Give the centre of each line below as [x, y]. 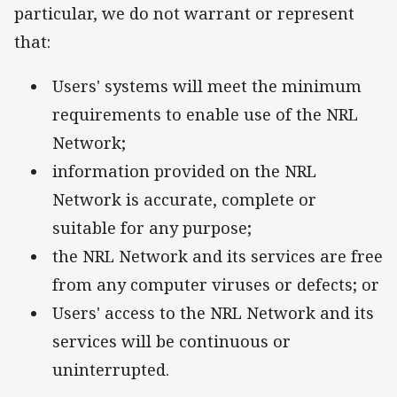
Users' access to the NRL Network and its [213, 312]
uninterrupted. [111, 369]
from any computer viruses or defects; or [216, 284]
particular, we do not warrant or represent [184, 13]
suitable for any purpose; [156, 227]
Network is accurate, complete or [184, 199]
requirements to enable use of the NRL [205, 114]
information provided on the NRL [184, 171]
